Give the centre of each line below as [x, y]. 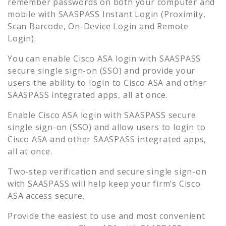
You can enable [41, 58]
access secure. [54, 195]
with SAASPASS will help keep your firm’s [93, 183]
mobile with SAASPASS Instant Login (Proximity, [107, 14]
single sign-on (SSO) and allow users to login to [107, 127]
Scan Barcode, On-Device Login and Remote [98, 26]
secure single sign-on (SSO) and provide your [102, 70]
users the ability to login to [65, 82]
